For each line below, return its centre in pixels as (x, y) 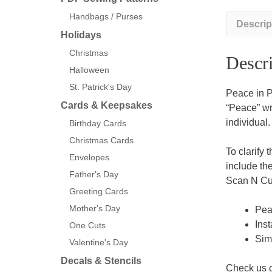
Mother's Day (95, 208)
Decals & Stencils (101, 261)
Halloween (89, 70)
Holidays (81, 35)
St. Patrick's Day (100, 87)
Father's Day (94, 174)
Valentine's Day (99, 242)
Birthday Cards (98, 123)
